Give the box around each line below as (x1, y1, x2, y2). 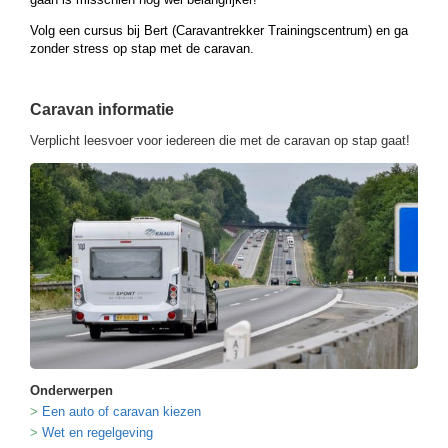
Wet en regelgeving (42, 424, 153, 440)
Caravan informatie (30, 101, 174, 119)
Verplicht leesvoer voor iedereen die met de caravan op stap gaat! (30, 132, 410, 148)
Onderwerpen (30, 382, 113, 398)
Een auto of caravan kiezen (42, 403, 201, 419)
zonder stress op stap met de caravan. (30, 41, 254, 57)
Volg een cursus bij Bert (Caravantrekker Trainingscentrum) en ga (30, 23, 408, 39)
